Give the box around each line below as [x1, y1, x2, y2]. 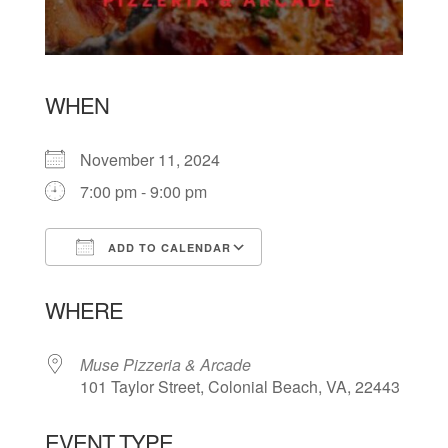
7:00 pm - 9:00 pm [79, 179, 207, 203]
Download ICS [79, 271, 184, 295]
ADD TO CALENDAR [103, 239, 231, 255]
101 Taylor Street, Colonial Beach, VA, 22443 [79, 374, 400, 398]
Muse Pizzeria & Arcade [79, 352, 251, 376]
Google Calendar [280, 271, 403, 295]
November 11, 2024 [79, 147, 236, 171]
